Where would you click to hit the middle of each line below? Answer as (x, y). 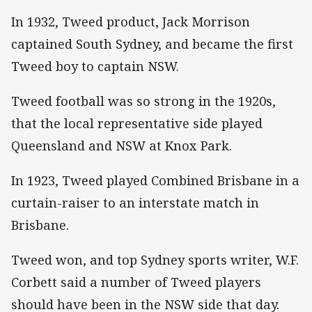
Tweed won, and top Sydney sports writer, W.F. (155, 260)
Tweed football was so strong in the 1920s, (143, 101)
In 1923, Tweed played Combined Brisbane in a (155, 180)
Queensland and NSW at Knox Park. (122, 145)
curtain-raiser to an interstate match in (135, 202)
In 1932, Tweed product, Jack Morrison (131, 21)
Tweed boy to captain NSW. (95, 66)
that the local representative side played (137, 123)
